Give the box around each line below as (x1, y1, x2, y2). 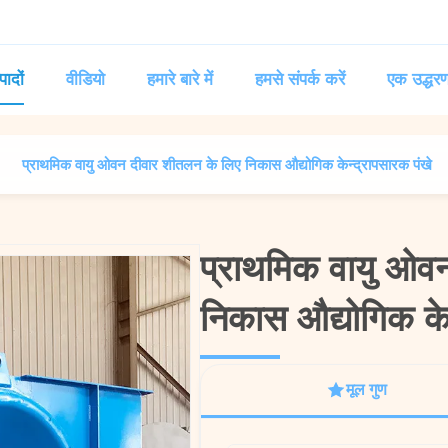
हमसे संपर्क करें (255, 70, 345, 89)
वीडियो (66, 70, 105, 89)
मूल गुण (346, 381, 387, 398)
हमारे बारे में (147, 70, 213, 89)
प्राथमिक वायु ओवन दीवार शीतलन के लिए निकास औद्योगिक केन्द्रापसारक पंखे (22, 156, 432, 173)
